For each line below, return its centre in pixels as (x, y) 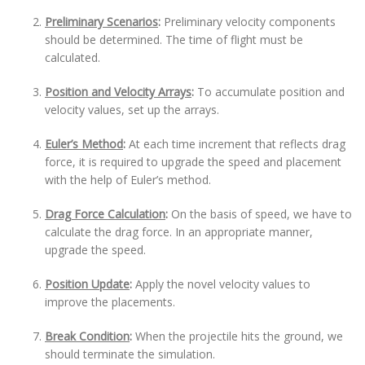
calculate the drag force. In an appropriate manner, (179, 232)
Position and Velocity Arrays (118, 92)
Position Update (87, 284)
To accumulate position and (271, 92)
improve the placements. (110, 302)
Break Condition (87, 336)
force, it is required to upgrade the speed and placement (193, 162)
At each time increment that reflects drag (237, 144)
